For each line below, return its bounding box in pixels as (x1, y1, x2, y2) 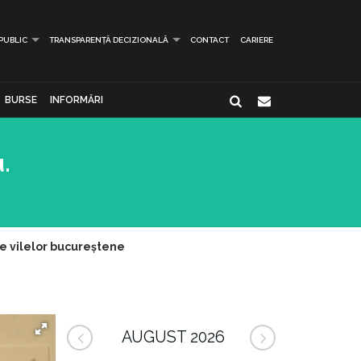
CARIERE (240, 35, 273, 44)
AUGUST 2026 (121, 328, 225, 346)
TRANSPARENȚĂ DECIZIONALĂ (49, 35, 168, 44)
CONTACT (190, 35, 229, 44)
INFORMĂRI (50, 94, 104, 106)
